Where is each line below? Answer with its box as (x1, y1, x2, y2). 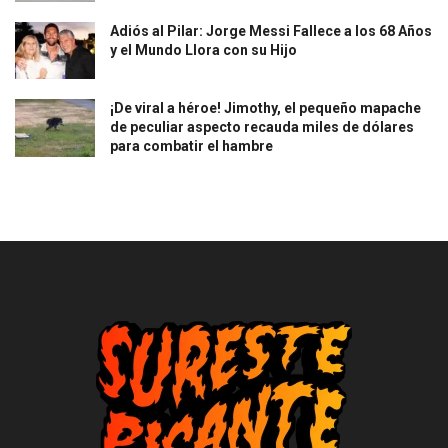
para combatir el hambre (110, 138, 273, 155)
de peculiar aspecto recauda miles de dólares (110, 119, 414, 136)
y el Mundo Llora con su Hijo (110, 42, 297, 59)
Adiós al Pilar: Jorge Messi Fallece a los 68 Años (110, 23, 432, 40)
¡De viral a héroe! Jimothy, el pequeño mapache (110, 100, 421, 117)
